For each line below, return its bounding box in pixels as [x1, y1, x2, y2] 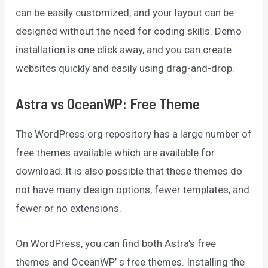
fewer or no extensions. [16, 202, 122, 215]
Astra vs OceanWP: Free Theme [16, 95, 200, 113]
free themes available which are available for [16, 147, 215, 159]
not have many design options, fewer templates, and [16, 184, 250, 196]
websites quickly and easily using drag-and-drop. [16, 62, 235, 75]
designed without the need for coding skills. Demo [16, 25, 242, 38]
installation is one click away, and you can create [16, 44, 232, 56]
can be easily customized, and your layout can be [16, 7, 234, 19]
